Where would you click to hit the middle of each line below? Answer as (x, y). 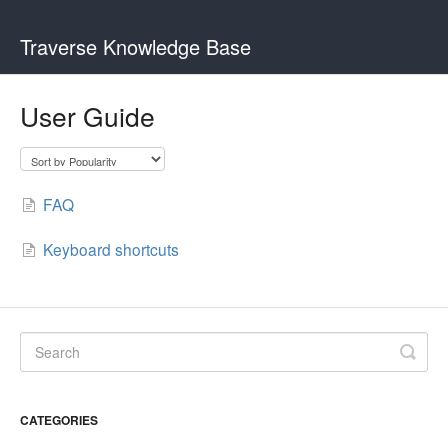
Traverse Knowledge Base (135, 46)
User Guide (87, 115)
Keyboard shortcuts (111, 248)
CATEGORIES (59, 420)
